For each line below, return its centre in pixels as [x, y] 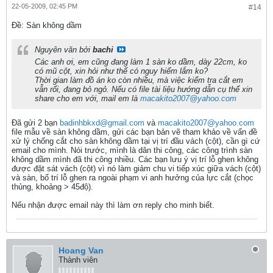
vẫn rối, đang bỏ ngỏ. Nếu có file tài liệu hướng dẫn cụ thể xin [144, 89]
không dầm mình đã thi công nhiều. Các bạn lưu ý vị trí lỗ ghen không [135, 159]
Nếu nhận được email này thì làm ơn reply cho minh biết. [113, 205]
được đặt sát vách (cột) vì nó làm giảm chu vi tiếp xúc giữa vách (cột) [136, 168]
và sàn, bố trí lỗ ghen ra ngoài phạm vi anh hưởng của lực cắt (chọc [133, 178]
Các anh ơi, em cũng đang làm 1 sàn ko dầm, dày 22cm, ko [141, 62]
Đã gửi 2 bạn [36, 123]
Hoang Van [81, 250]
